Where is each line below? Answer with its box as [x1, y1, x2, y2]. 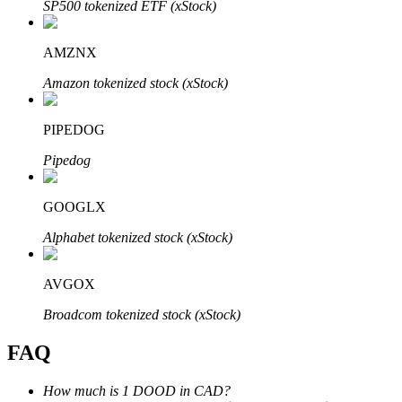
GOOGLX [43, 199, 106, 215]
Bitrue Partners [7, 100, 92, 115]
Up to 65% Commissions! [43, 313, 189, 328]
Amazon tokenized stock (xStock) [43, 75, 228, 92]
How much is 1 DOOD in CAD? [43, 382, 231, 398]
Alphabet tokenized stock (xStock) [43, 230, 232, 246]
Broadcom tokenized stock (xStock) [43, 307, 240, 323]
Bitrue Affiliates [43, 283, 133, 298]
